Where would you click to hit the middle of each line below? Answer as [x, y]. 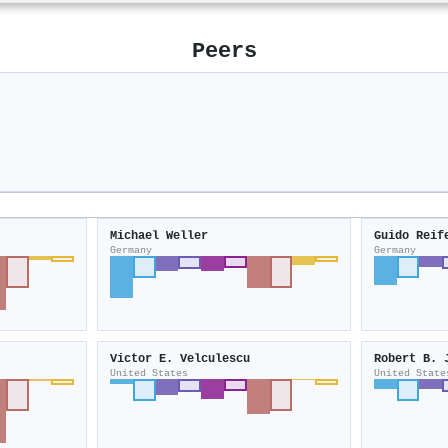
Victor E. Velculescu [180, 358]
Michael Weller [159, 235]
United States [149, 372]
